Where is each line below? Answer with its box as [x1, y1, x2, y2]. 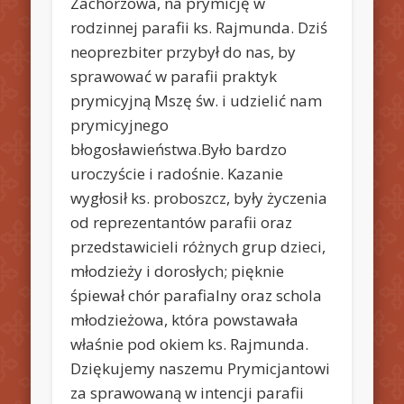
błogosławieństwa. [70, 138, 202, 160]
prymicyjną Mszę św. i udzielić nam [70, 89, 323, 111]
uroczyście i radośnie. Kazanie [70, 162, 284, 184]
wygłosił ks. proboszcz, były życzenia [70, 187, 328, 208]
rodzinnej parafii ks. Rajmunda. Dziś [70, 16, 328, 38]
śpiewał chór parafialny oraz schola [70, 284, 323, 306]
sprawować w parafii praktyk [70, 65, 278, 87]
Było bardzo [201, 138, 288, 160]
